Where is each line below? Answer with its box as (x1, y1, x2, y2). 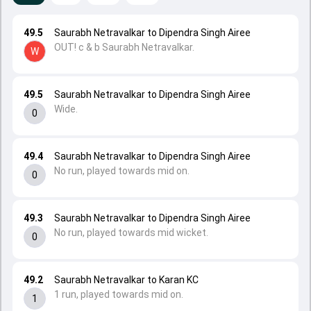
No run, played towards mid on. (54, 165, 190, 176)
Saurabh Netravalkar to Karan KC (54, 274, 199, 285)
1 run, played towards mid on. (54, 289, 183, 300)
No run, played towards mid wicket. (54, 227, 208, 238)
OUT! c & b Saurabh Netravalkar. (54, 42, 194, 53)
